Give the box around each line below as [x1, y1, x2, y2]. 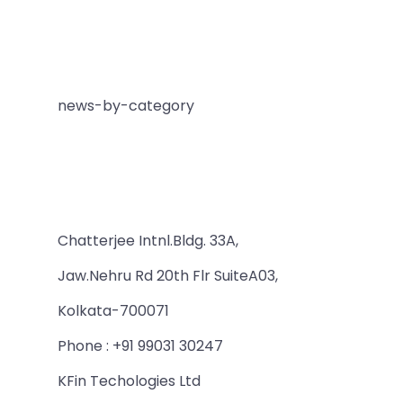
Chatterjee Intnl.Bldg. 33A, [58, 230, 238, 251]
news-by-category [58, 95, 194, 116]
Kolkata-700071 [58, 300, 169, 321]
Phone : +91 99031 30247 [58, 336, 223, 356]
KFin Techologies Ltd [58, 371, 201, 391]
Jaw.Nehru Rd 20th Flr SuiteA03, [58, 265, 278, 286]
